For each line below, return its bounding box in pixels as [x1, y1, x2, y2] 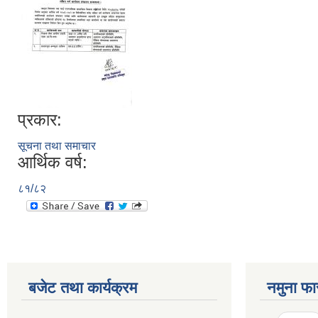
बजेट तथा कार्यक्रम [28, 279, 137, 297]
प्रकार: [18, 110, 62, 129]
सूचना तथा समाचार [18, 140, 96, 152]
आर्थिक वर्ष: [18, 153, 87, 172]
